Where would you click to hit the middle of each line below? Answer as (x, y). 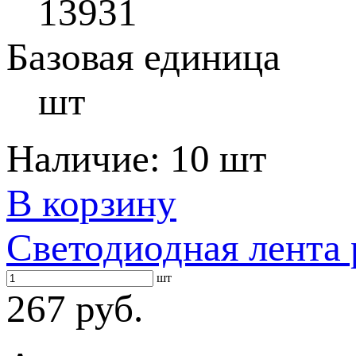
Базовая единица (143, 57)
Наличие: (88, 159)
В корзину (91, 203)
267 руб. (75, 309)
